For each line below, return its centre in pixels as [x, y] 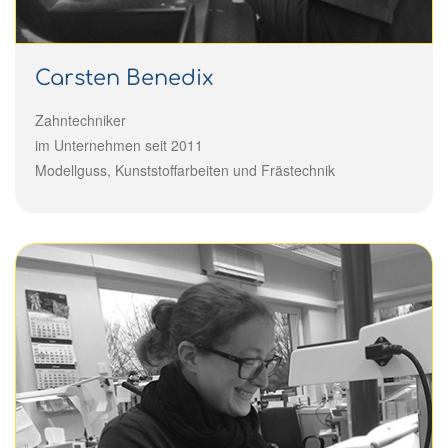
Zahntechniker [80, 119]
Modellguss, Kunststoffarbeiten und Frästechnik [185, 169]
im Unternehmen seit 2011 [119, 144]
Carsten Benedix [124, 77]
